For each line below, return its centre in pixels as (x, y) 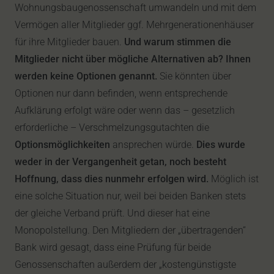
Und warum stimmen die (178, 42)
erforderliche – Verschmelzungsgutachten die (112, 128)
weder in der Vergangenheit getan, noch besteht (120, 162)
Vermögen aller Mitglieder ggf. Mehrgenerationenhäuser (134, 25)
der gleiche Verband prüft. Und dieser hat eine (112, 213)
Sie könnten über (194, 76)
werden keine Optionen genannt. (86, 76)
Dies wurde (221, 145)
